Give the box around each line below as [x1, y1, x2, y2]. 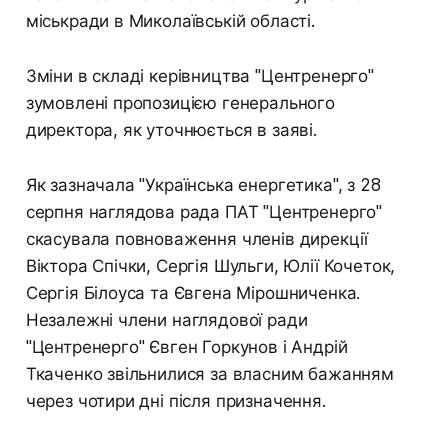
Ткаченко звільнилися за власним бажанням [25, 363, 394, 384]
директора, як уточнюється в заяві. [25, 119, 317, 140]
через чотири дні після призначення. [25, 390, 326, 411]
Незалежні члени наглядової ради [25, 309, 308, 330]
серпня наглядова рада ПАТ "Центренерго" [25, 201, 383, 222]
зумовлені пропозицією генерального [25, 92, 335, 113]
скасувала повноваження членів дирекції [25, 228, 369, 249]
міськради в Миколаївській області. [25, 10, 315, 31]
